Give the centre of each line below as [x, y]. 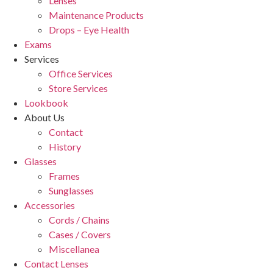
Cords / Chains [79, 219]
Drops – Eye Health [89, 29]
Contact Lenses [56, 263]
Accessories [50, 205]
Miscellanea [74, 249]
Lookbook [46, 102]
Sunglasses [71, 190]
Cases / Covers [80, 234]
